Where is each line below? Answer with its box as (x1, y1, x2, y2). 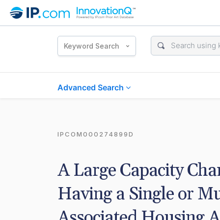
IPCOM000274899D (57, 130, 134, 138)
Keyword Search (64, 41, 119, 50)
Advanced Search (57, 82, 126, 92)
